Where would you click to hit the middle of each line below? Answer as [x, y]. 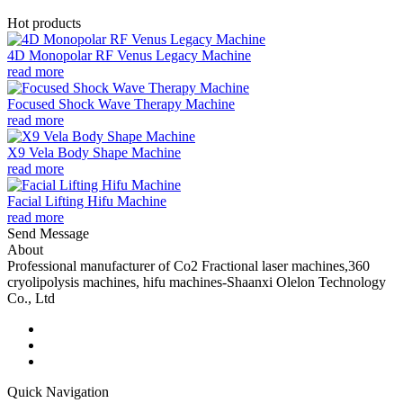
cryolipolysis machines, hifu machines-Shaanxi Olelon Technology [197, 282]
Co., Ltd [31, 298]
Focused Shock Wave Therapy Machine [121, 103]
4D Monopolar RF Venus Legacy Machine [129, 55]
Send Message [48, 233]
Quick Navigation [58, 391]
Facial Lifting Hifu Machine [87, 201]
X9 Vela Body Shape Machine [94, 152]
